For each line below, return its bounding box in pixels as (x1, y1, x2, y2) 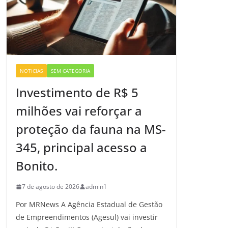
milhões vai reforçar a (16, 102, 142, 120)
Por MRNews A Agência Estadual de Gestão (16, 199, 162, 210)
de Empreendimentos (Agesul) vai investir (16, 212, 158, 222)
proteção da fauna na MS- (16, 121, 166, 138)
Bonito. (16, 157, 58, 175)
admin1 (85, 182, 107, 191)
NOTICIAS (20, 67, 43, 75)
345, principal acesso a (16, 139, 147, 156)
